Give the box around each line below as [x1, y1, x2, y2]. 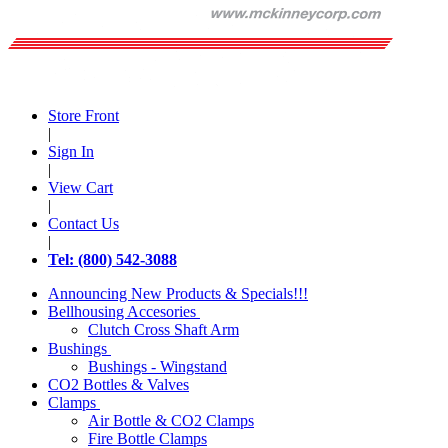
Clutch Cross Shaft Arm [88, 321, 239, 339]
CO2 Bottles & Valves [48, 375, 189, 393]
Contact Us [48, 215, 119, 232]
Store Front [48, 107, 119, 124]
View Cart [48, 179, 113, 196]
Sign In [48, 143, 94, 160]
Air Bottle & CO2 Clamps [88, 412, 254, 430]
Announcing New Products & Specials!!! [48, 285, 308, 302]
